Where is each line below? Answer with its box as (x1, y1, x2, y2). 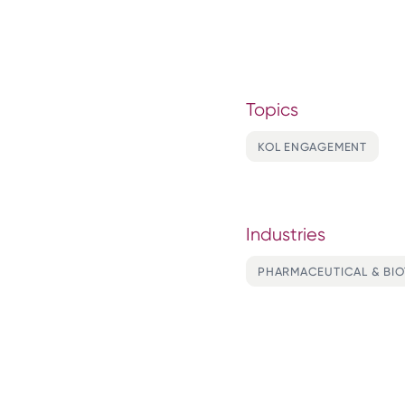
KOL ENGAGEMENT (258, 139, 367, 155)
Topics (246, 99, 298, 121)
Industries (246, 223, 325, 246)
